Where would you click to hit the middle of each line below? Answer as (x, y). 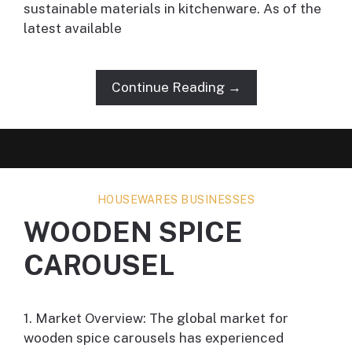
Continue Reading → (176, 88)
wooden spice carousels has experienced (154, 338)
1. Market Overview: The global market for (156, 319)
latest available (73, 29)
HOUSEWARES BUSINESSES (176, 200)
